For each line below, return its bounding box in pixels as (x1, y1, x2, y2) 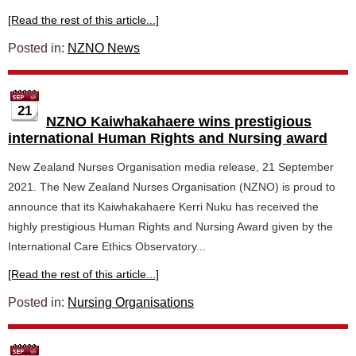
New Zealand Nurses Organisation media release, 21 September (8, 161, 334, 173)
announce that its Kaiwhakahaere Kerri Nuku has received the (8, 200, 319, 213)
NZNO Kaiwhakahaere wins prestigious (46, 114, 311, 130)
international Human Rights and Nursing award (8, 130, 327, 146)
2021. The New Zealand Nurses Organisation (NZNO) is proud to (8, 180, 335, 193)
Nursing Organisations (68, 296, 194, 309)
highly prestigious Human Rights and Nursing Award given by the (8, 220, 333, 233)
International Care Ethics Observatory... (8, 240, 206, 253)
